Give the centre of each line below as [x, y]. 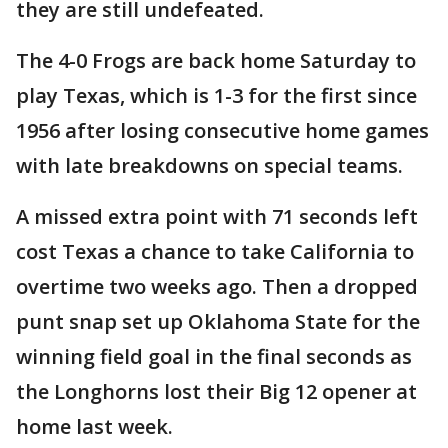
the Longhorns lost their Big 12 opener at [216, 392]
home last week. [94, 427]
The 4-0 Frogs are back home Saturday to [216, 61]
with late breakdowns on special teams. [209, 166]
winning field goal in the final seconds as [214, 357]
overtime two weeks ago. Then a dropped [217, 287]
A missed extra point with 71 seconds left [217, 217]
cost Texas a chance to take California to [215, 252]
